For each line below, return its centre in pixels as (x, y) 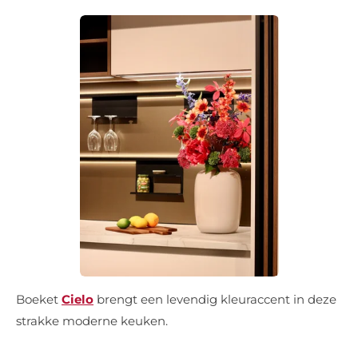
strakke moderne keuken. (92, 321)
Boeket (39, 299)
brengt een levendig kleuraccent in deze (217, 299)
